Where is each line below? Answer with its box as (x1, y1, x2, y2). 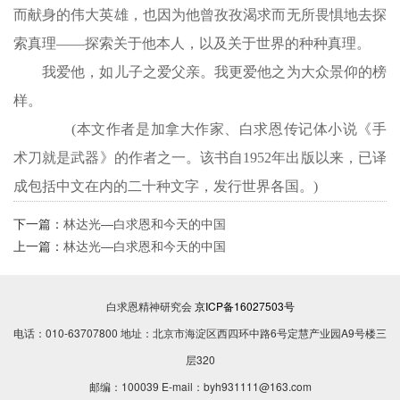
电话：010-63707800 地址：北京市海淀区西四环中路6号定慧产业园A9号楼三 (13, 325, 387, 340)
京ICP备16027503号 (194, 298, 295, 313)
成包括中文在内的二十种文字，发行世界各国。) (13, 179, 318, 194)
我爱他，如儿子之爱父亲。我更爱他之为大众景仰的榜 (13, 64, 387, 79)
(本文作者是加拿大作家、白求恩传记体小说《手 (71, 121, 387, 137)
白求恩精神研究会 (105, 298, 195, 313)
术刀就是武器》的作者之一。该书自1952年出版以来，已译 (13, 150, 387, 165)
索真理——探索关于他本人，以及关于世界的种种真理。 (13, 36, 371, 51)
